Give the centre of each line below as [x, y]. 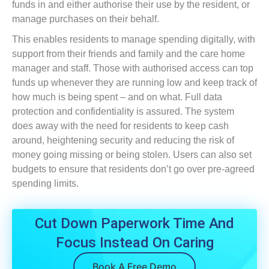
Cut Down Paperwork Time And [134, 224]
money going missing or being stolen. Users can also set [132, 155]
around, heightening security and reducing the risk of [123, 140]
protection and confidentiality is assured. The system [123, 111]
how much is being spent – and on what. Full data [117, 97]
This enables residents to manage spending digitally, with [134, 39]
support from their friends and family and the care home [128, 54]
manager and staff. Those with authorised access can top [133, 68]
